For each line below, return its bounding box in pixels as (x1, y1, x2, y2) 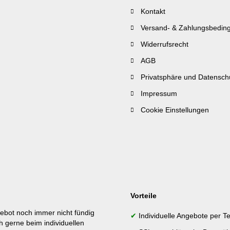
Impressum (141, 89, 177, 98)
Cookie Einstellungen (141, 106, 209, 114)
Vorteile (130, 191, 157, 200)
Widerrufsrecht (141, 40, 188, 48)
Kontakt (141, 7, 165, 15)
